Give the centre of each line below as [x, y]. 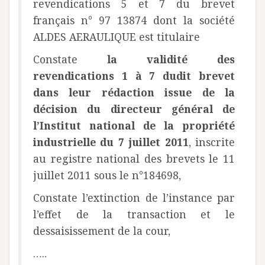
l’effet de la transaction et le [134, 214]
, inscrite [212, 142]
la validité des [156, 59]
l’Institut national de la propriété [134, 126]
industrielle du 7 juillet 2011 [111, 142]
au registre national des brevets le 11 [134, 159]
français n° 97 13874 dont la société [134, 20]
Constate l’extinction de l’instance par [134, 198]
